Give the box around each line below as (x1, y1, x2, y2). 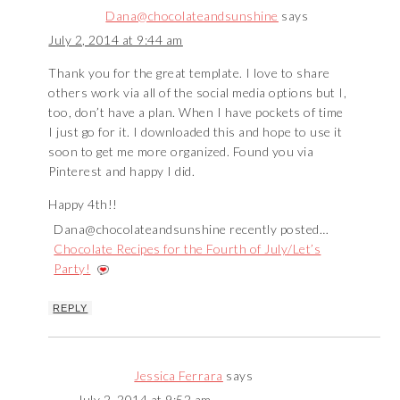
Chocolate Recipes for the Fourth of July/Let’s (54, 241, 321, 257)
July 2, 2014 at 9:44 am (48, 32, 183, 48)
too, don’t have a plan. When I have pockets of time (48, 104, 344, 121)
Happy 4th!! (48, 196, 118, 212)
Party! (54, 261, 91, 277)
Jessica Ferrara (134, 368, 223, 384)
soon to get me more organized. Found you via (48, 144, 314, 160)
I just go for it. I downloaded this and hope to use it (48, 124, 343, 140)
